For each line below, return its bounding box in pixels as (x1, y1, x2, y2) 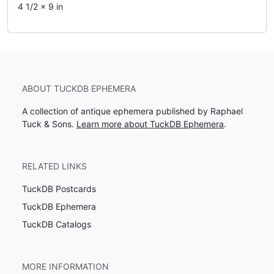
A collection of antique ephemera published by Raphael (22, 106, 243, 116)
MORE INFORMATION (22, 261, 109, 272)
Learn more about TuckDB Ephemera (76, 119, 224, 129)
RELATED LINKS (22, 161, 87, 171)
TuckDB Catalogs (22, 219, 91, 229)
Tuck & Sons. (22, 119, 76, 129)
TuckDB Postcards (22, 183, 96, 194)
